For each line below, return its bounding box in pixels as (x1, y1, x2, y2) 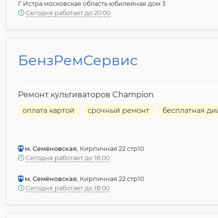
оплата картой (22, 106, 75, 115)
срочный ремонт (88, 106, 150, 115)
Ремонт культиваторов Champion (18, 90, 154, 100)
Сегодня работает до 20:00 (26, 9, 110, 17)
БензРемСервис (18, 52, 138, 69)
